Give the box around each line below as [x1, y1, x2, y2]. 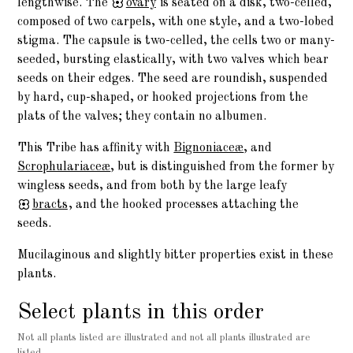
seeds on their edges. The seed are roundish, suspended [17, 72, 329, 86]
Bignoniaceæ [173, 142, 244, 155]
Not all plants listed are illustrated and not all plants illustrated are [17, 333, 311, 344]
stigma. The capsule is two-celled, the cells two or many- [17, 35, 336, 48]
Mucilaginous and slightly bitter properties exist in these [17, 249, 334, 262]
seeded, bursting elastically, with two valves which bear [17, 54, 329, 67]
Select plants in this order [17, 302, 265, 325]
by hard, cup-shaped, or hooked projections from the [17, 91, 309, 105]
